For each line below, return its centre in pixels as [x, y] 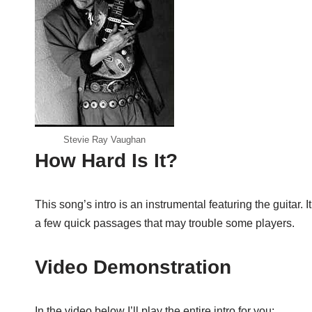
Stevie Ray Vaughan [104, 139]
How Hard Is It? [106, 160]
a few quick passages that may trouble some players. [165, 223]
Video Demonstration [133, 267]
